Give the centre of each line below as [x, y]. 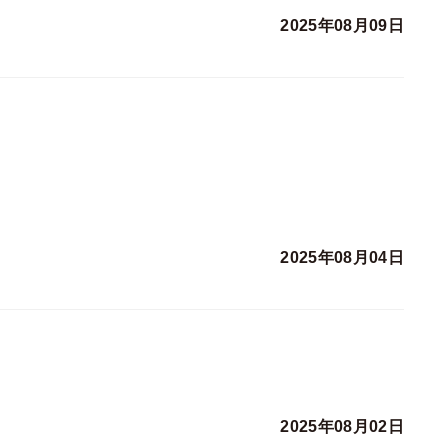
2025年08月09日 [342, 25]
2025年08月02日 [342, 426]
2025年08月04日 [342, 257]
